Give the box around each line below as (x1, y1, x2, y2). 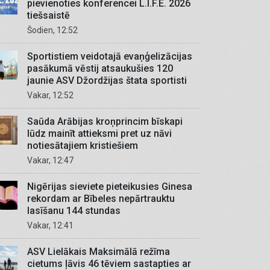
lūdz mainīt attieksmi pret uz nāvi (27, 128, 172, 139)
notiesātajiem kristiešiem (27, 140, 138, 151)
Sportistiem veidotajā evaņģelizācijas (27, 51, 192, 62)
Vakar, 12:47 (33, 155, 74, 165)
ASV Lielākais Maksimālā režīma (27, 246, 170, 257)
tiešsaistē (27, 10, 70, 21)
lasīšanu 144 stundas (27, 205, 121, 216)
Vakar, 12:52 (33, 90, 74, 100)
